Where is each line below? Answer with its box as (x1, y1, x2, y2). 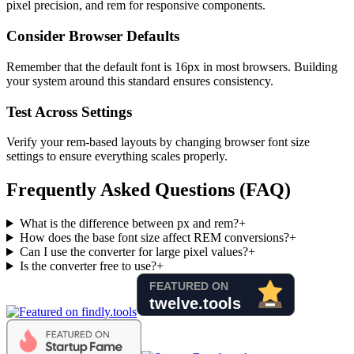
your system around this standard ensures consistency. (6, 73, 273, 88)
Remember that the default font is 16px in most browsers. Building (6, 59, 337, 73)
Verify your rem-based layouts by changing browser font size (6, 135, 310, 149)
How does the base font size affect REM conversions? (19, 231, 289, 245)
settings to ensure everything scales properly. (6, 149, 228, 164)
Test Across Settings (6, 103, 132, 120)
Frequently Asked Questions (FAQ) (6, 179, 291, 201)
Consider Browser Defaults (6, 28, 179, 45)
